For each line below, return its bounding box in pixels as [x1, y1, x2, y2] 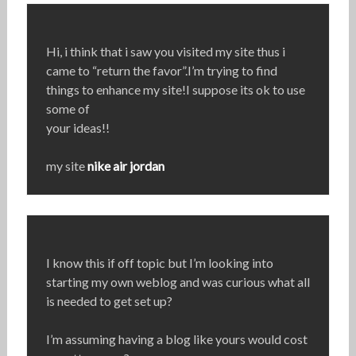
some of [45, 101, 90, 117]
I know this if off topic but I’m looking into [45, 255, 273, 271]
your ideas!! [45, 120, 110, 136]
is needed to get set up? [45, 293, 172, 309]
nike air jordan [87, 158, 164, 174]
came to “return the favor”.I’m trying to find [45, 63, 277, 79]
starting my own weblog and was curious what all [45, 274, 310, 290]
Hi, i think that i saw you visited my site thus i [45, 44, 285, 60]
